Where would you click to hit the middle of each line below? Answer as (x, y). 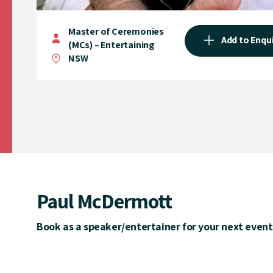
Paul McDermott (104, 201)
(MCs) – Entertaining (112, 45)
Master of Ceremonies (116, 32)
